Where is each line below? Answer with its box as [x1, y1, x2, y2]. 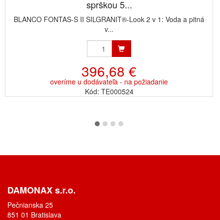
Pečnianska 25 [7, 200, 53, 210]
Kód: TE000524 [84, 86, 134, 96]
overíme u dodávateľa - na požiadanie [50, 77, 168, 86]
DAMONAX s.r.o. [7, 184, 76, 196]
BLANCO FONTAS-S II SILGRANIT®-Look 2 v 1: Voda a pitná [14, 14, 204, 24]
